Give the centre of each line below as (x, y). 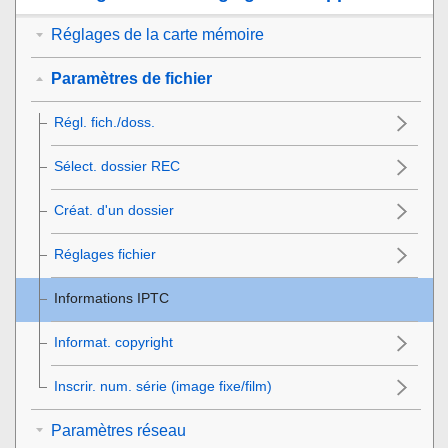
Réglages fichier (105, 253)
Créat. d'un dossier (114, 209)
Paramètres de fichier (131, 78)
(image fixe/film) (219, 385)
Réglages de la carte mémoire (157, 34)
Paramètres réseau (118, 430)
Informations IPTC (111, 297)
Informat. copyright (113, 341)
